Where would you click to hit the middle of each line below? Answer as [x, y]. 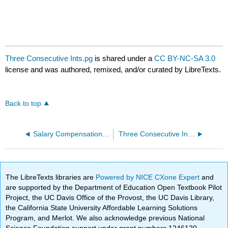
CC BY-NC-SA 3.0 [185, 59]
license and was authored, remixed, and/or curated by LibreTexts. [113, 70]
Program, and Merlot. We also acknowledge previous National [105, 218]
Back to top [23, 104]
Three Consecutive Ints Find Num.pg [191, 134]
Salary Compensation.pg [106, 134]
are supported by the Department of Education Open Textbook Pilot [114, 187]
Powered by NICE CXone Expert [149, 177]
